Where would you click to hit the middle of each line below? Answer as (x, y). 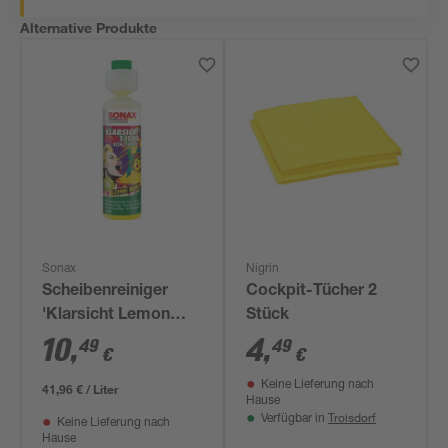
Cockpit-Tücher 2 (312, 292)
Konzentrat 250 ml (111, 364)
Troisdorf (352, 417)
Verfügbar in (294, 419)
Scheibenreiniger (105, 292)
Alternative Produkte (89, 27)
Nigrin (263, 269)
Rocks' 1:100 (91, 340)
